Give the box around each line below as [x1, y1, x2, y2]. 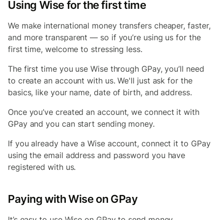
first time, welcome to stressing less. [8, 44, 145, 54]
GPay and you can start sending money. [8, 119, 157, 129]
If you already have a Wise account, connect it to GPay [8, 138, 211, 148]
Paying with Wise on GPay [8, 192, 138, 205]
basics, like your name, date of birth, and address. [8, 87, 194, 97]
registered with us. [8, 162, 79, 172]
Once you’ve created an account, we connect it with [8, 107, 199, 117]
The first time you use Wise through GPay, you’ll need [8, 64, 204, 74]
